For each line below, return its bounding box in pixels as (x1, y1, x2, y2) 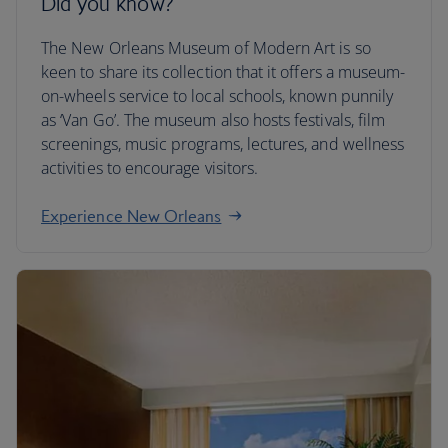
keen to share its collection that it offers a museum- (41, 61, 406, 83)
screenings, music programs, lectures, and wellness (41, 133, 405, 155)
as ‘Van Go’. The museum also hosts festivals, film (41, 109, 386, 131)
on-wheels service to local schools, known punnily (41, 85, 394, 107)
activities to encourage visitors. (41, 157, 259, 179)
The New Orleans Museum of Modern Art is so (41, 37, 371, 59)
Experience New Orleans (41, 206, 222, 226)
